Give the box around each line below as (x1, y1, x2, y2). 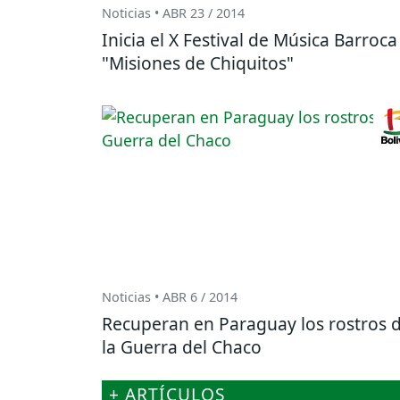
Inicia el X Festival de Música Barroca (102, 27, 397, 52)
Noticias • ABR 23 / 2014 (102, 4, 245, 21)
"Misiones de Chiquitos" (102, 50, 294, 75)
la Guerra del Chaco (102, 334, 262, 359)
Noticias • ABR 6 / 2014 (102, 287, 237, 305)
